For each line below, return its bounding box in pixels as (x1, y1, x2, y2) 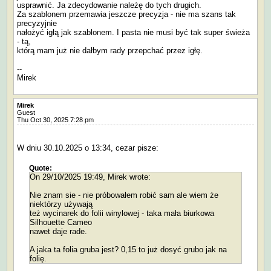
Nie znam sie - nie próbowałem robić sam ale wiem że (30, 191, 218, 200)
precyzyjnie (17, 19, 57, 28)
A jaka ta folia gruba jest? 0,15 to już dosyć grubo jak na (30, 245, 227, 255)
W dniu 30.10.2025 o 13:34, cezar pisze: (17, 143, 158, 153)
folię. (30, 254, 47, 264)
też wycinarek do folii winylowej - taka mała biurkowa (30, 209, 217, 218)
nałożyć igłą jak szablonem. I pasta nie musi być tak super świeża (17, 28, 250, 38)
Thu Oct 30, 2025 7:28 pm (17, 116, 99, 124)
